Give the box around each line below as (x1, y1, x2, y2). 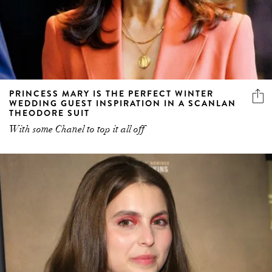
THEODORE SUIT (9, 107, 90, 120)
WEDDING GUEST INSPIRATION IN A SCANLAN (9, 97, 236, 110)
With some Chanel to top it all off (9, 123, 144, 136)
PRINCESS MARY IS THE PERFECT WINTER (9, 87, 214, 100)
